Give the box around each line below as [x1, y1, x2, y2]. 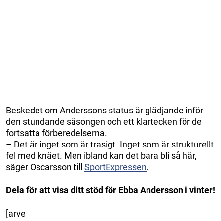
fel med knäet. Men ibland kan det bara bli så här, [6, 150, 197, 161]
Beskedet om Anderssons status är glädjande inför [6, 105, 203, 115]
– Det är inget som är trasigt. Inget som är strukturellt [6, 139, 214, 149]
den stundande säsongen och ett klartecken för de [6, 116, 202, 127]
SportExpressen [84, 161, 147, 172]
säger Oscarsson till [6, 161, 84, 172]
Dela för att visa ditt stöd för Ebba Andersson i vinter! [6, 184, 215, 195]
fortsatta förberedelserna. [6, 127, 107, 138]
